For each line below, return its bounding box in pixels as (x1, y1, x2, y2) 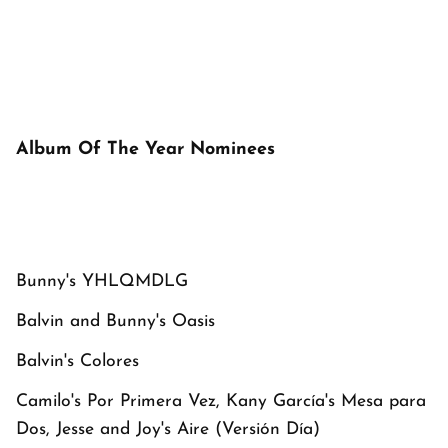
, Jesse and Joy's (46, 420, 177, 438)
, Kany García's (216, 392, 341, 410)
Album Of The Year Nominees (16, 139, 275, 159)
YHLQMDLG (82, 272, 188, 290)
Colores (80, 352, 139, 370)
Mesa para (341, 392, 426, 410)
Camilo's (16, 392, 87, 410)
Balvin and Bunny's (16, 312, 166, 330)
